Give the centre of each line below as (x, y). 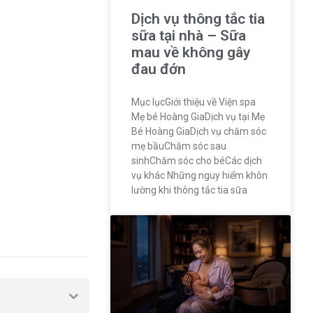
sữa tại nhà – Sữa (188, 35)
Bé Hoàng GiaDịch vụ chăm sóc (198, 131)
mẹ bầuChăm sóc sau (179, 146)
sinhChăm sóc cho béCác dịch (196, 160)
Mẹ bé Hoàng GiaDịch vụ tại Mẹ (198, 116)
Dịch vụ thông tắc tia (198, 19)
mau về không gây (190, 52)
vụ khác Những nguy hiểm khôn (199, 175)
